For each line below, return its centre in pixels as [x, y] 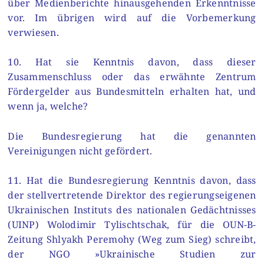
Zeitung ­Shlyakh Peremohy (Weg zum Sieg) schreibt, [132, 240]
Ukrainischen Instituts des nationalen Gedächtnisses [132, 210]
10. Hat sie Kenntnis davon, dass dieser [132, 62]
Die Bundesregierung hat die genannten [132, 136]
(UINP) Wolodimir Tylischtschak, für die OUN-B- [132, 225]
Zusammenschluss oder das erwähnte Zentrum [132, 77]
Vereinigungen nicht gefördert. [80, 151]
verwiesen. [33, 32]
